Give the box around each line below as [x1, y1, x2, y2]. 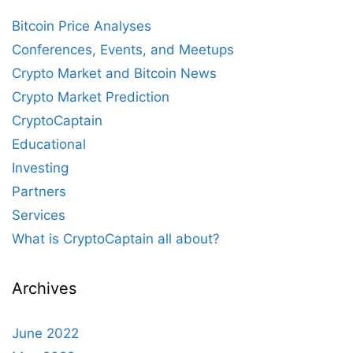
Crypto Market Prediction [12, 89, 169, 105]
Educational [12, 136, 86, 152]
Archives [12, 279, 76, 298]
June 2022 [12, 325, 79, 341]
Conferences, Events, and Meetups [12, 42, 234, 58]
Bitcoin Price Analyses [12, 18, 151, 34]
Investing [12, 160, 69, 176]
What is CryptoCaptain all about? [12, 231, 220, 247]
